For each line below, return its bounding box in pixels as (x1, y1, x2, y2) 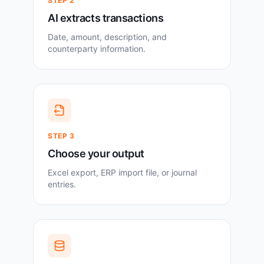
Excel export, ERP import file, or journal (48, 167, 197, 178)
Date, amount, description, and (48, 32, 167, 42)
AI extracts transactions (48, 12, 164, 25)
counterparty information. (48, 44, 146, 54)
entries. (48, 179, 76, 190)
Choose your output (48, 147, 144, 160)
